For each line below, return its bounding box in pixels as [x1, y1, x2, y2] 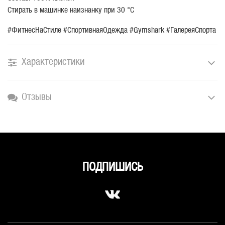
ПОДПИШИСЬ [82, 162, 143, 174]
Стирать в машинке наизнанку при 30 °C [8, 7, 134, 15]
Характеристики [22, 58, 84, 67]
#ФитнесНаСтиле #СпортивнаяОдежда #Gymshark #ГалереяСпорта [8, 27, 216, 35]
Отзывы [22, 92, 52, 102]
